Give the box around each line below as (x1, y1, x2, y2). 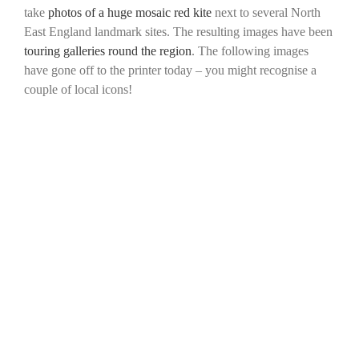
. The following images (192, 44, 309, 58)
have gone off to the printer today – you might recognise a (24, 63, 317, 77)
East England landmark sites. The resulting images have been (24, 25, 333, 38)
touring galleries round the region (24, 44, 192, 58)
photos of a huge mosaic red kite (48, 6, 212, 19)
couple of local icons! (24, 83, 132, 96)
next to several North (212, 6, 321, 19)
